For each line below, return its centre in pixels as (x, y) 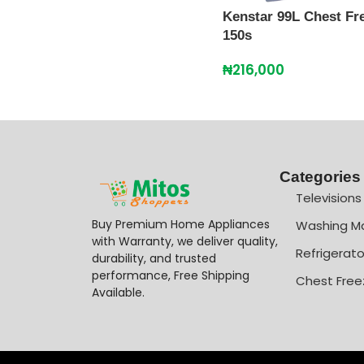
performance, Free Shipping (170, 275)
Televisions (329, 198)
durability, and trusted (154, 258)
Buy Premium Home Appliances (180, 224)
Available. (118, 292)
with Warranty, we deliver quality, (184, 241)
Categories (321, 177)
